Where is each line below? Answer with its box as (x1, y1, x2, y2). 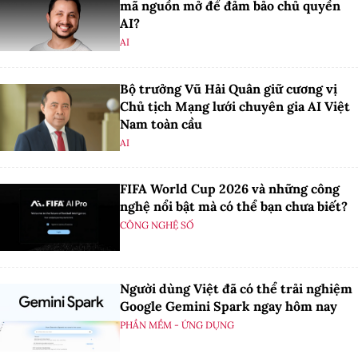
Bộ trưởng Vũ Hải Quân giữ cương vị (120, 80, 337, 97)
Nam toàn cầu (120, 115, 202, 132)
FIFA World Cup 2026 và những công (120, 181, 340, 197)
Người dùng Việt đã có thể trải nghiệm (120, 280, 352, 297)
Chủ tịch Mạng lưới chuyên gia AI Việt (120, 97, 350, 114)
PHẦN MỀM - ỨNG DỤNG (120, 319, 234, 332)
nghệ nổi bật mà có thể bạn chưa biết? (120, 198, 348, 215)
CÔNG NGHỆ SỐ (120, 219, 194, 232)
